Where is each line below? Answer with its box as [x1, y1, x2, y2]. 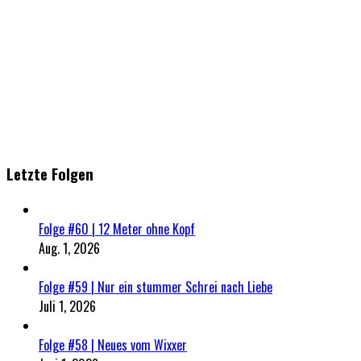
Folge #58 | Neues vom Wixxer [39, 334, 187, 355]
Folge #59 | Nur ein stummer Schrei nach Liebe [39, 276, 272, 297]
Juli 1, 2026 [39, 296, 96, 316]
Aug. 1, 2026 [39, 238, 100, 258]
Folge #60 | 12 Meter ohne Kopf [39, 218, 195, 239]
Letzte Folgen [6, 162, 93, 185]
